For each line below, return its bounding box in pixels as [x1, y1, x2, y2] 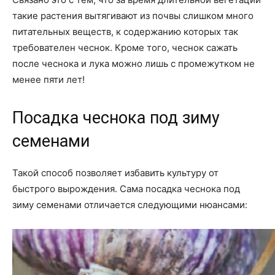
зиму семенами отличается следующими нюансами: [12, 199, 247, 211]
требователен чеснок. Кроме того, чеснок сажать [12, 42, 238, 53]
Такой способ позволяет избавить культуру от [12, 167, 219, 179]
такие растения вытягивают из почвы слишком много [12, 10, 254, 21]
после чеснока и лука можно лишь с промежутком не [12, 58, 255, 69]
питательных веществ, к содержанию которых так [12, 26, 238, 37]
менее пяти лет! [12, 74, 85, 85]
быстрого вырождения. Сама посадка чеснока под [12, 183, 240, 195]
